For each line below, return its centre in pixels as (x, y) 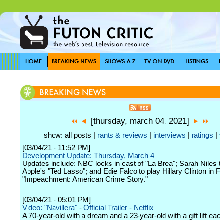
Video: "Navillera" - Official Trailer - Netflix (88, 208)
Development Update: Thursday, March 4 (88, 156)
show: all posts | (70, 135)
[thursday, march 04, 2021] (140, 121)
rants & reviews (122, 135)
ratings (202, 135)
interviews (169, 135)
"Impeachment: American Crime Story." (85, 179)
